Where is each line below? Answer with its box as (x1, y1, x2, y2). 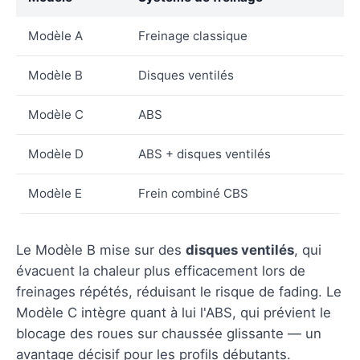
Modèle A (28, 27, 83, 43)
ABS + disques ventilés (138, 145, 271, 162)
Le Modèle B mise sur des (16, 241, 186, 258)
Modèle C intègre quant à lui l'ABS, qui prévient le (16, 304, 331, 321)
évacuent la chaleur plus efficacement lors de (16, 262, 305, 279)
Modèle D (28, 145, 84, 162)
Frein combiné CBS (138, 185, 248, 201)
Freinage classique (138, 27, 247, 43)
